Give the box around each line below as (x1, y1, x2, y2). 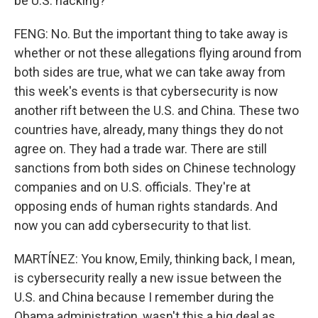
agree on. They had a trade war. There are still (14, 141, 267, 156)
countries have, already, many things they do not (14, 122, 283, 137)
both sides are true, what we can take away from (14, 65, 285, 79)
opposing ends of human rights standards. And (14, 199, 278, 214)
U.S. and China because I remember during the (14, 290, 274, 305)
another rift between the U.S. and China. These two (14, 103, 299, 118)
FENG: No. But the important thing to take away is (14, 26, 288, 41)
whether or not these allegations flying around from (14, 45, 302, 60)
